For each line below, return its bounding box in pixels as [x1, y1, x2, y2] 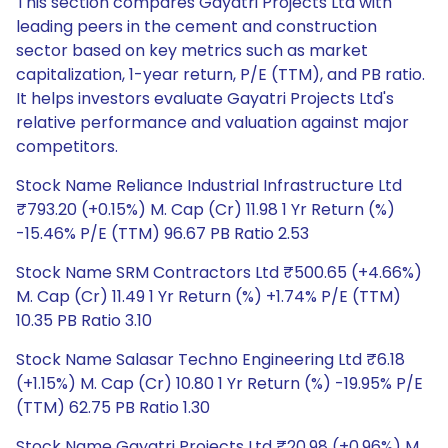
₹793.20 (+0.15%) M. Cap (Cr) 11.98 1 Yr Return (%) [16, 198, 395, 221]
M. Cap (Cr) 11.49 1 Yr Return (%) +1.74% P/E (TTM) [16, 285, 401, 308]
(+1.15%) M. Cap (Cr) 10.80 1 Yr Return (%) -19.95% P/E [16, 372, 423, 395]
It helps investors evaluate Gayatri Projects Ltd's [16, 87, 394, 110]
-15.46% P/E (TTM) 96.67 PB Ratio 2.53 [16, 222, 309, 245]
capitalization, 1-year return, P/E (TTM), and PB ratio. [16, 63, 425, 86]
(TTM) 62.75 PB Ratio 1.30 [16, 396, 210, 419]
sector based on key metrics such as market [16, 39, 368, 62]
